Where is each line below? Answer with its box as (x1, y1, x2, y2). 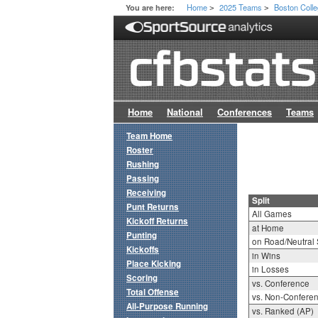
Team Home (126, 130, 172, 143)
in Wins (251, 250, 280, 262)
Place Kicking (126, 258, 181, 270)
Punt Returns (126, 201, 179, 214)
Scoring (126, 272, 158, 285)
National (167, 106, 203, 119)
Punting (126, 229, 157, 242)
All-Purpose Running (126, 300, 208, 313)
